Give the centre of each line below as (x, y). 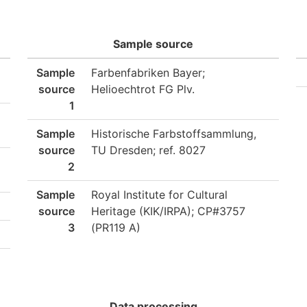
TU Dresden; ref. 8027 (148, 150)
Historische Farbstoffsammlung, (174, 134)
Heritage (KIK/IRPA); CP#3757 (168, 211)
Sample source (153, 44)
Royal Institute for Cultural (159, 195)
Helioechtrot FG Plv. (143, 89)
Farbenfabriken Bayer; (148, 73)
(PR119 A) (116, 228)
